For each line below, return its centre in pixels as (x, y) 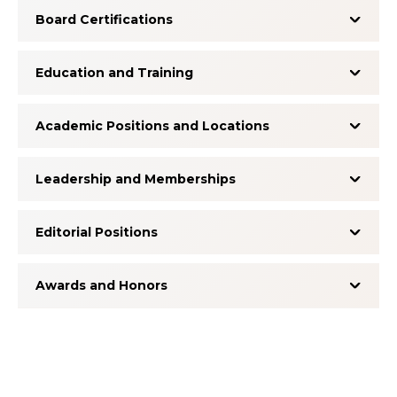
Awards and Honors (101, 286)
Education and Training (114, 73)
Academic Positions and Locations (152, 126)
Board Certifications (104, 20)
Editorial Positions (97, 233)
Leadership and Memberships (136, 179)
